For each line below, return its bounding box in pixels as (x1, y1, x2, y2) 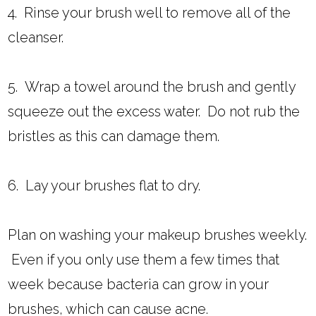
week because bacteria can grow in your (8, 276, 269, 293)
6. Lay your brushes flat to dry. (8, 177, 201, 195)
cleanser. (8, 29, 64, 47)
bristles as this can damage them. (8, 128, 220, 145)
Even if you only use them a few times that (8, 251, 280, 269)
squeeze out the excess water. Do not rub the (8, 103, 300, 121)
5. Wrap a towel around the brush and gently (8, 78, 296, 96)
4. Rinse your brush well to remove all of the (8, 4, 291, 22)
